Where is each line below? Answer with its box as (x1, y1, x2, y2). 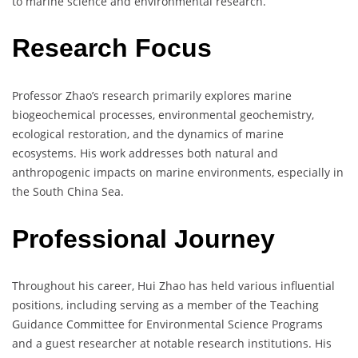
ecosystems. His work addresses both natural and (12, 145, 278, 161)
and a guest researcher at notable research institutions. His (12, 336, 332, 352)
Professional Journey (12, 224, 275, 253)
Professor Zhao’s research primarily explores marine (12, 87, 292, 103)
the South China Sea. (12, 183, 124, 199)
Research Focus (12, 34, 212, 63)
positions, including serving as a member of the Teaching (12, 297, 319, 313)
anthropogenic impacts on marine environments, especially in (12, 164, 344, 180)
